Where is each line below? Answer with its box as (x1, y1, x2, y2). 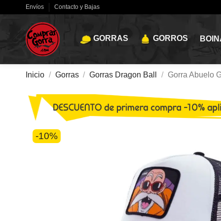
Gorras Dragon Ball (89, 70, 157, 79)
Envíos (26, 3, 45, 10)
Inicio (26, 70, 44, 79)
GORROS (152, 34, 188, 43)
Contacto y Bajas (54, 3, 100, 10)
